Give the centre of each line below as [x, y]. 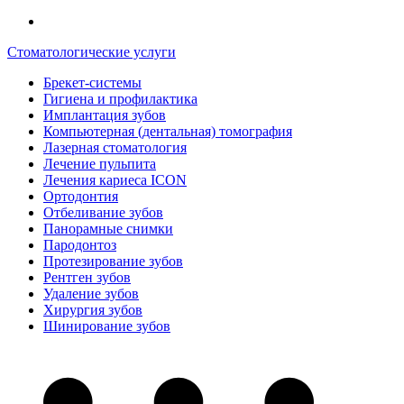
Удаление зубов [91, 294]
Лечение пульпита [100, 164]
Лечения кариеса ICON [115, 180]
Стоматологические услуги [92, 52]
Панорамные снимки [108, 229]
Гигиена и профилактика [120, 99]
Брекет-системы [92, 83]
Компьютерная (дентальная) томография [168, 131]
